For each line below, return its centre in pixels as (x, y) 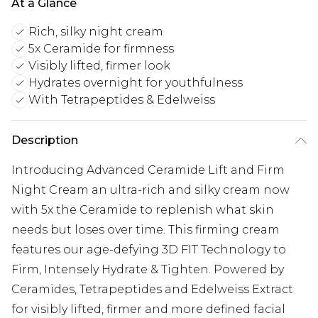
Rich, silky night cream (96, 32)
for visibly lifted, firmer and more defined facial (148, 309)
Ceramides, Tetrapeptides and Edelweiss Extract (152, 290)
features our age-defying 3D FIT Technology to (149, 250)
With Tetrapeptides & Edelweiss (122, 100)
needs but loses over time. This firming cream (146, 230)
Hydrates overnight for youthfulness (136, 83)
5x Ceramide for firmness (101, 49)
